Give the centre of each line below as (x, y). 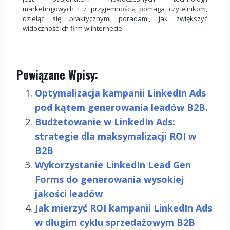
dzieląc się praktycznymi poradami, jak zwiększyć (115, 19)
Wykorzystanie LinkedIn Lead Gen (113, 165)
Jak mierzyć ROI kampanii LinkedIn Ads (123, 208)
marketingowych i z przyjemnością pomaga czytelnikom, (115, 9)
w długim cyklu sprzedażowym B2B (115, 223)
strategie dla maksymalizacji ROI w (116, 136)
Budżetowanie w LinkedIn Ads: (105, 122)
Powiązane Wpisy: (57, 75)
